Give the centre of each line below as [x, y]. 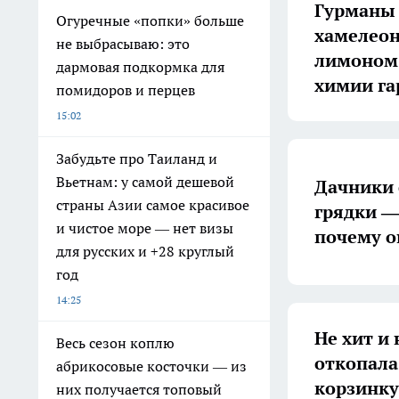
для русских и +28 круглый [145, 251]
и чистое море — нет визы [145, 228]
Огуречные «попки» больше [150, 20]
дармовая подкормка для [140, 67]
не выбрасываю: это [123, 44]
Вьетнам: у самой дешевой [145, 182]
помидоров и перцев [126, 90]
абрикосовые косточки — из [151, 366]
